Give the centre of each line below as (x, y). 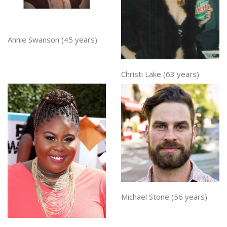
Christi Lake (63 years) (160, 74)
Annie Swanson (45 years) (52, 39)
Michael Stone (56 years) (164, 196)
